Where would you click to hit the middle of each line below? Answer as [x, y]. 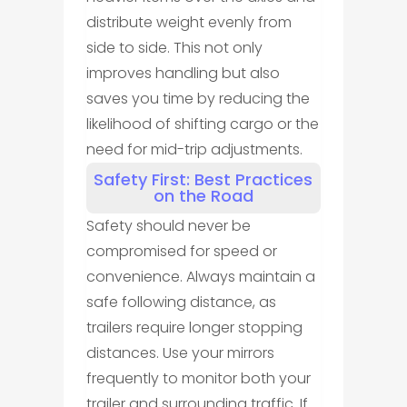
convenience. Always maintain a [200, 277]
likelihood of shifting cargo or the [202, 124]
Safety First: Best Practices [203, 180]
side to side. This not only [174, 48]
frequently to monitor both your [198, 379]
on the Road [203, 196]
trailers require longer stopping [194, 328]
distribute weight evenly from [189, 23]
